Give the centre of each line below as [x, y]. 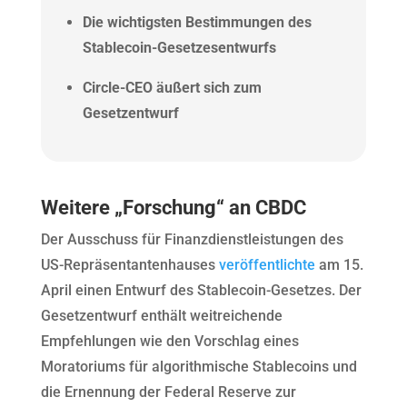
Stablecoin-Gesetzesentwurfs [179, 47]
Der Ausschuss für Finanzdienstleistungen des [192, 239]
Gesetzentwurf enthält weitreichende [161, 315]
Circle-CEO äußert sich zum [172, 87]
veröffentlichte [267, 264]
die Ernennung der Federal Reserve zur [168, 392]
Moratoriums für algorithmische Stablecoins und [199, 366]
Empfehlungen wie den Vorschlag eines [169, 341]
